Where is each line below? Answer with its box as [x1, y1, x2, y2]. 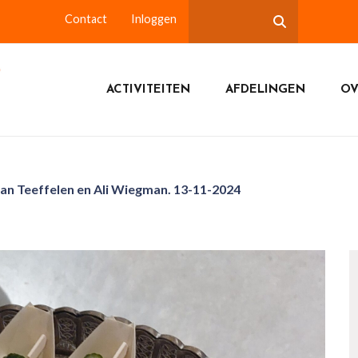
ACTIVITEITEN [105, 83, 190, 96]
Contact [65, 12, 107, 26]
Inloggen [131, 12, 177, 26]
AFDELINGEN [225, 83, 305, 96]
